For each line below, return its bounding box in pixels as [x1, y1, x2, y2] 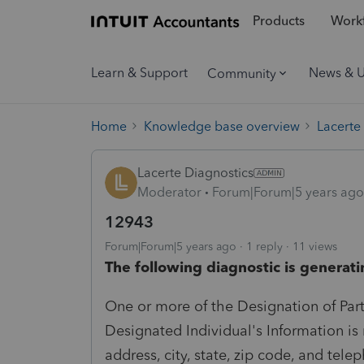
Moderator [137, 184, 201, 200]
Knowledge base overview [144, 118, 300, 134]
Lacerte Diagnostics [137, 164, 253, 180]
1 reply [246, 239, 283, 253]
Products [252, 13, 305, 29]
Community [207, 65, 276, 81]
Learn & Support [91, 65, 188, 80]
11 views [292, 239, 337, 253]
